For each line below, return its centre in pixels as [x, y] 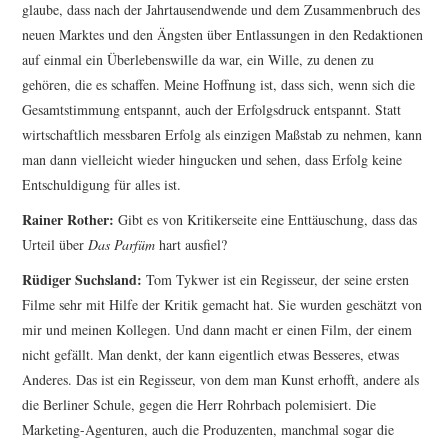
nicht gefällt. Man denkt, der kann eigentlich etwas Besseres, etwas [211, 355]
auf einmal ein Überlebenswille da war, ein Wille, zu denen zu [198, 60]
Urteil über [55, 245]
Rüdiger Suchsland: [82, 280]
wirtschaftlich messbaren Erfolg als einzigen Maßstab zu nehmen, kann [222, 135]
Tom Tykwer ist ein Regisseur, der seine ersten [276, 280]
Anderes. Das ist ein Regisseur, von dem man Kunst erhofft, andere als [221, 380]
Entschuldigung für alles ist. [102, 185]
